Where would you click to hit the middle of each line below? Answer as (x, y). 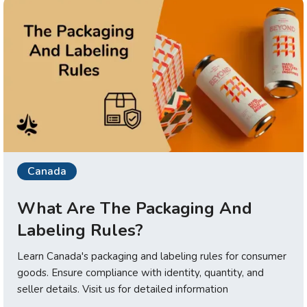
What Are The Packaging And (135, 208)
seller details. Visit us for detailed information (123, 289)
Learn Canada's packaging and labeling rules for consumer (152, 256)
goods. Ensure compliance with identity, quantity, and (140, 272)
